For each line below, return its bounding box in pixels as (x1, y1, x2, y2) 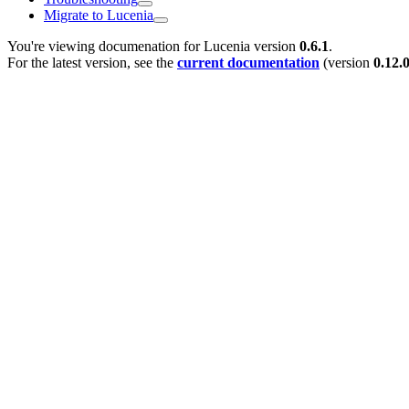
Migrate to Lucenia (44, 6, 153, 23)
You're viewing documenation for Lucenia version (7, 37, 299, 54)
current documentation (177, 54, 320, 70)
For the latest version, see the (7, 54, 177, 70)
